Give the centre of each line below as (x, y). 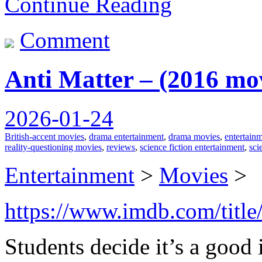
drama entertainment (126, 136)
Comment (65, 40)
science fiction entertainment (192, 147)
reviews (121, 147)
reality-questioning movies (53, 147)
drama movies (194, 136)
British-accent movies (44, 136)
